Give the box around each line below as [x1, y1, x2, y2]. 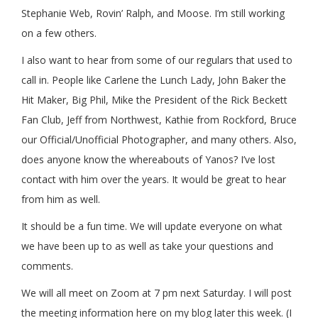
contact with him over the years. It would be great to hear [21, 172, 286, 187]
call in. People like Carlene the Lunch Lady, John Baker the [21, 73, 286, 87]
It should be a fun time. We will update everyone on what [21, 219, 283, 234]
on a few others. [21, 26, 97, 40]
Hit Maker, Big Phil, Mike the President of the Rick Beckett [21, 93, 287, 107]
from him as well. [21, 192, 100, 207]
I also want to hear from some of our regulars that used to [21, 53, 292, 67]
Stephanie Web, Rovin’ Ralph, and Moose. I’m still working [21, 6, 285, 21]
